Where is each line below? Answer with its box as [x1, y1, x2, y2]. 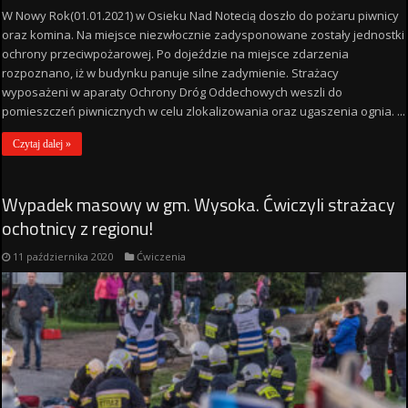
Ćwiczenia [137, 249, 187, 263]
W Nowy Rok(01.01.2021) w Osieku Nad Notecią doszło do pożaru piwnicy [2, 6, 400, 24]
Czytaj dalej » [13, 137, 72, 150]
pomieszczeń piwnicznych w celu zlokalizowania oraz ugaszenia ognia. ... [2, 102, 406, 119]
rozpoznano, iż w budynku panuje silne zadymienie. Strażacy [2, 64, 340, 81]
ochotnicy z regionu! [2, 213, 154, 242]
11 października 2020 [13, 249, 114, 263]
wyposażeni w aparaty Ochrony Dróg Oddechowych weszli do [2, 83, 343, 100]
